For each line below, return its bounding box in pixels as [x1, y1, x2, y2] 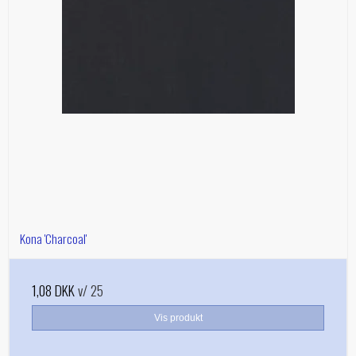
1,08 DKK [32, 279, 75, 300]
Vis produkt [153, 311, 203, 323]
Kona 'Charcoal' [20, 228, 87, 248]
